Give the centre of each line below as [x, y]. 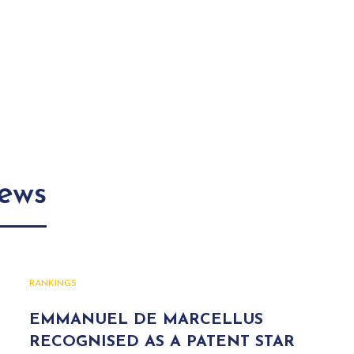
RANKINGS [53, 284]
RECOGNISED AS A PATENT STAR [162, 342]
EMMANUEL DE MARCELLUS [147, 320]
